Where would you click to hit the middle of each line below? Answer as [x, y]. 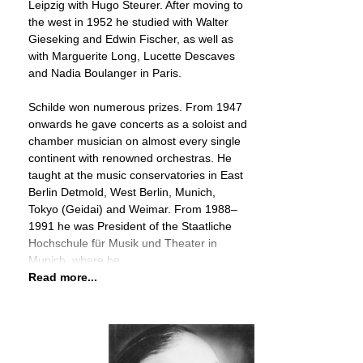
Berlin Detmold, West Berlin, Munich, [122, 192]
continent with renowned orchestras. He [130, 158]
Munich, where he [74, 260]
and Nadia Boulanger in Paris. [105, 73]
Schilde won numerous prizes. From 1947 [135, 107]
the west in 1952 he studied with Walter [128, 22]
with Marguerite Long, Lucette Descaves [132, 56]
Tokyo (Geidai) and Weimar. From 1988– [133, 209]
